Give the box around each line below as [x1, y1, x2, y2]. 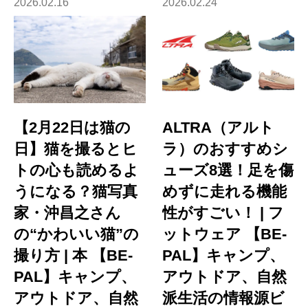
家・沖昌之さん [14, 204, 121, 222]
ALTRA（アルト [162, 119, 275, 137]
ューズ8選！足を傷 [162, 162, 294, 179]
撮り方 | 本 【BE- [14, 247, 133, 265]
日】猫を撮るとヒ [14, 140, 137, 158]
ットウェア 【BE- [162, 225, 287, 243]
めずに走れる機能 [162, 183, 287, 201]
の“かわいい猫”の [14, 225, 139, 243]
